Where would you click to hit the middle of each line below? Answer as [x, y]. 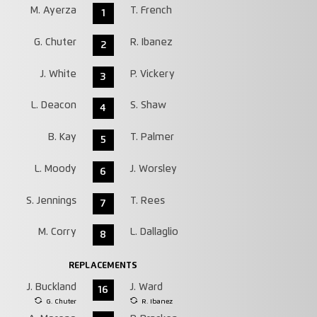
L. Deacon [53, 106]
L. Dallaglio [154, 232]
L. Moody [55, 169]
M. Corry [57, 232]
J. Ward [146, 288]
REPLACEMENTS [103, 266]
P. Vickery [152, 74]
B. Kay [62, 138]
